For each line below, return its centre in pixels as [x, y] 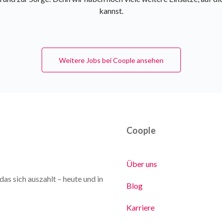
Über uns [142, 164]
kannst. [111, 10]
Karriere [140, 207]
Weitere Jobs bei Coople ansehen [111, 60]
